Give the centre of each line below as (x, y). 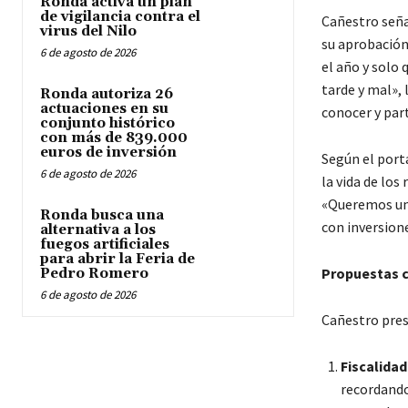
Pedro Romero (94, 273)
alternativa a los (98, 229)
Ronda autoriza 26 (107, 94)
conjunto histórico (107, 123)
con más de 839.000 (114, 138)
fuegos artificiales (105, 244)
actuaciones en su (104, 108)
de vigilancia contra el (120, 16)
